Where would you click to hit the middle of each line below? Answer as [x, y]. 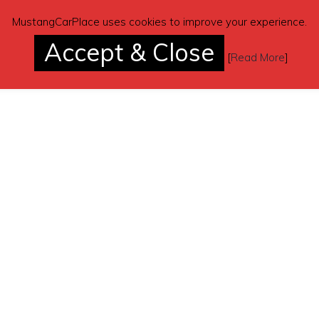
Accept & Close [129, 53]
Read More [258, 58]
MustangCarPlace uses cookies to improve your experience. [159, 22]
